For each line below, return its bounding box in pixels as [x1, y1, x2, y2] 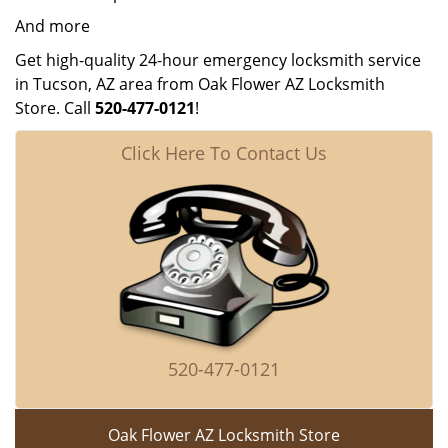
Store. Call [15, 97, 95, 119]
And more [15, 15, 90, 37]
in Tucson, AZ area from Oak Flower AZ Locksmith [15, 73, 385, 95]
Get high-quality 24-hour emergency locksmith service [15, 49, 421, 71]
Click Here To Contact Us [121, 141, 327, 165]
